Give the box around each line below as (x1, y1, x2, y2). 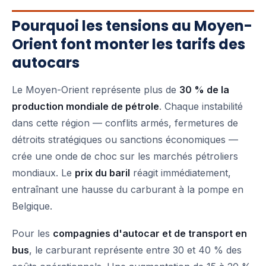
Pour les (12, 227, 53, 240)
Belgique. (12, 200, 52, 213)
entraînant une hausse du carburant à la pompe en (12, 183, 243, 196)
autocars (12, 53, 80, 73)
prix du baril (75, 167, 130, 179)
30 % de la (179, 84, 229, 96)
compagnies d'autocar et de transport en (53, 227, 247, 240)
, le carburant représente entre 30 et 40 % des (29, 244, 242, 256)
